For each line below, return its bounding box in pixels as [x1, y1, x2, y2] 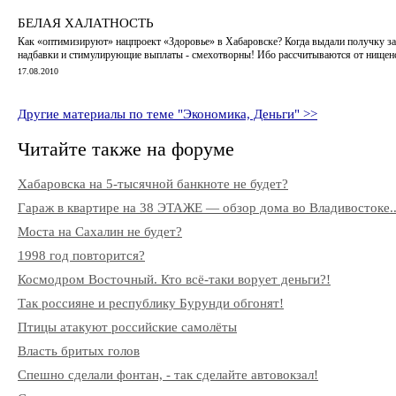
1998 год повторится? [18, 248, 145, 263]
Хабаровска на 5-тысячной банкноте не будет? [18, 177, 288, 191]
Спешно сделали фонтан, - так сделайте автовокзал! [18, 368, 318, 382]
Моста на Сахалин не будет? [18, 225, 182, 239]
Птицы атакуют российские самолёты [18, 320, 237, 334]
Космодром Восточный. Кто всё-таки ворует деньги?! [18, 272, 331, 286]
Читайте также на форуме [18, 137, 234, 160]
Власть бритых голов [18, 344, 140, 358]
